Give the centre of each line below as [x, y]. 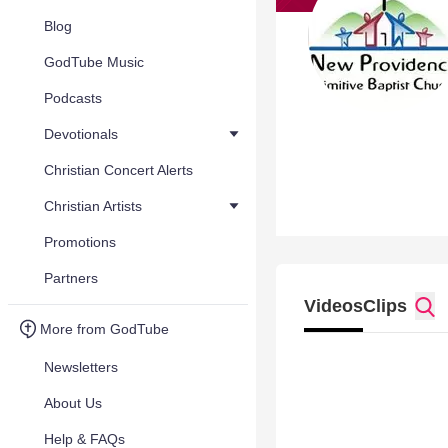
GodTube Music [94, 62]
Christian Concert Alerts [118, 170]
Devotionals [81, 134]
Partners [71, 278]
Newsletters [81, 367]
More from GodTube [104, 329]
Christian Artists [93, 206]
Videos [333, 306]
